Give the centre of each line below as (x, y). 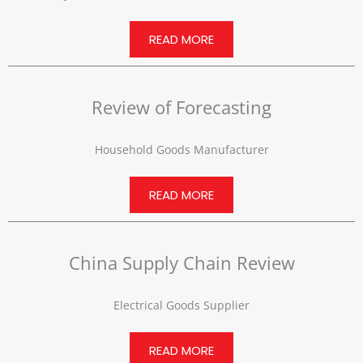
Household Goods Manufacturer (181, 150)
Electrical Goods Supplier (181, 305)
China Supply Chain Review (181, 263)
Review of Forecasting (181, 107)
